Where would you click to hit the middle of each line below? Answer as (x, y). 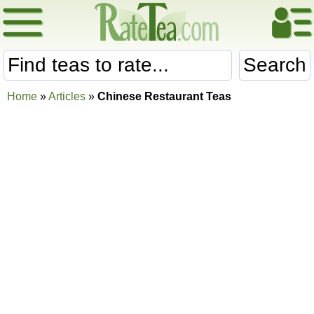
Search (275, 65)
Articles (67, 96)
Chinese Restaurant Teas (164, 96)
